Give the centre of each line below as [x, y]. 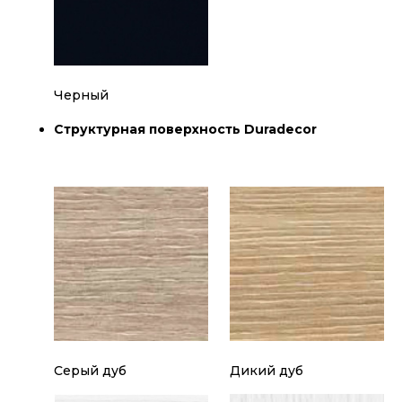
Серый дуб [90, 371]
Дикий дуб [267, 371]
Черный [81, 96]
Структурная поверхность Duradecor [185, 130]
